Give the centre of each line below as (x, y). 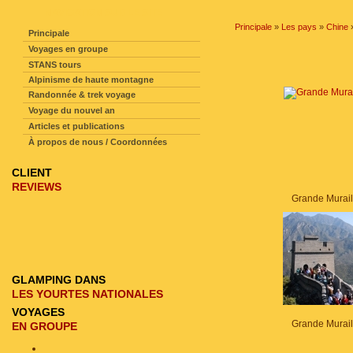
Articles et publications (76, 126)
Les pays (299, 27)
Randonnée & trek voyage (82, 95)
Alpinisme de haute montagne (91, 80)
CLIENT (32, 173)
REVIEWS (37, 187)
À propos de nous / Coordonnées (98, 142)
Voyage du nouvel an (72, 110)
